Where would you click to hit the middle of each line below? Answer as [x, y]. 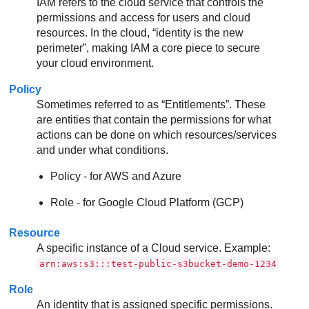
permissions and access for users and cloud [144, 18]
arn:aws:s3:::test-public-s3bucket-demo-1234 [158, 264]
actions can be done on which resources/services [157, 135]
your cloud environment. [96, 63]
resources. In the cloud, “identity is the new [140, 33]
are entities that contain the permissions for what [154, 120]
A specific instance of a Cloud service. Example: [154, 248]
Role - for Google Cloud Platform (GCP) [147, 202]
